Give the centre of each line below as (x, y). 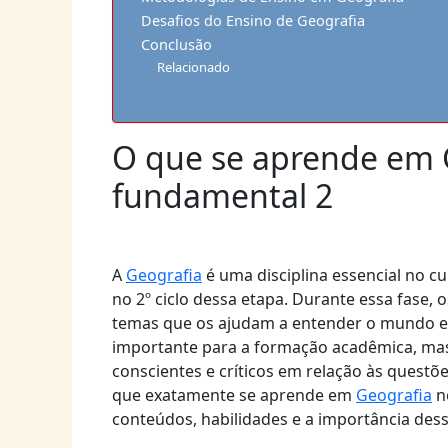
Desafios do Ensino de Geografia (252, 21)
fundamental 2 (222, 195)
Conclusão (176, 45)
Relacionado (194, 67)
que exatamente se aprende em (234, 395)
